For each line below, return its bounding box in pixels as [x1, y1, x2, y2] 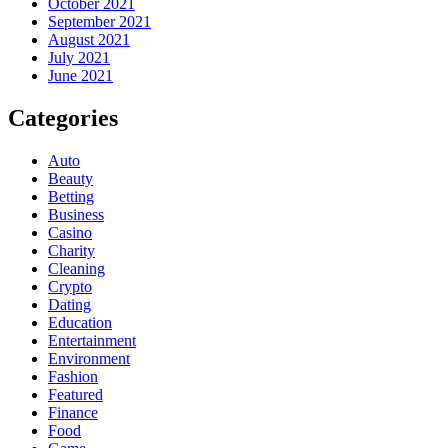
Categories [8, 105, 118, 132]
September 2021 [48, 13, 151, 31]
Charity [48, 242, 95, 260]
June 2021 [48, 67, 113, 85]
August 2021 [48, 31, 130, 49]
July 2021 [48, 49, 110, 67]
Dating [48, 296, 91, 314]
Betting [48, 188, 94, 206]
